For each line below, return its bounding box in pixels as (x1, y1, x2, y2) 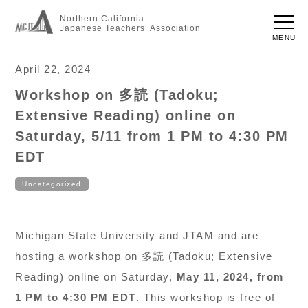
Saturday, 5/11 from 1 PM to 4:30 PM (15, 129, 289, 144)
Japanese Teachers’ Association (60, 23, 201, 33)
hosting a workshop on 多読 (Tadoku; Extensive (15, 250, 273, 262)
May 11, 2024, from (176, 271, 284, 283)
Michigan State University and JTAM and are (15, 230, 259, 241)
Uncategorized (22, 180, 82, 188)
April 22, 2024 (15, 63, 91, 75)
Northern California (60, 14, 145, 23)
